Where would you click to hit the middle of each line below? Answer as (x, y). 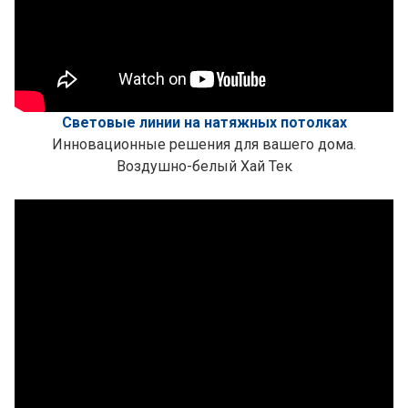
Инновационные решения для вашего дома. (204, 144)
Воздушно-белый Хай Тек (204, 166)
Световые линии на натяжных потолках (204, 122)
